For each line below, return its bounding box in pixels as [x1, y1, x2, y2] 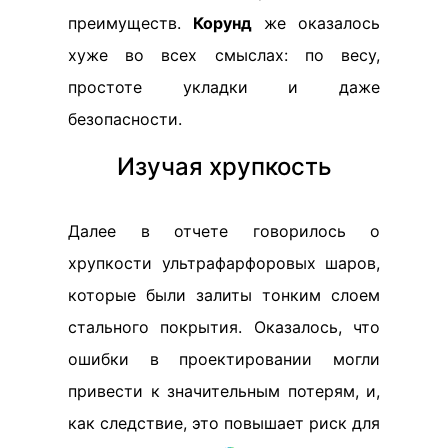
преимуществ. [68, 13, 193, 34]
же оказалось [252, 13, 380, 34]
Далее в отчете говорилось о [68, 221, 380, 242]
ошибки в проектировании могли [68, 349, 380, 370]
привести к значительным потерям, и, [68, 381, 380, 402]
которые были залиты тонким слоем [68, 285, 380, 306]
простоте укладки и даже [68, 77, 380, 98]
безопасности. [68, 109, 182, 130]
